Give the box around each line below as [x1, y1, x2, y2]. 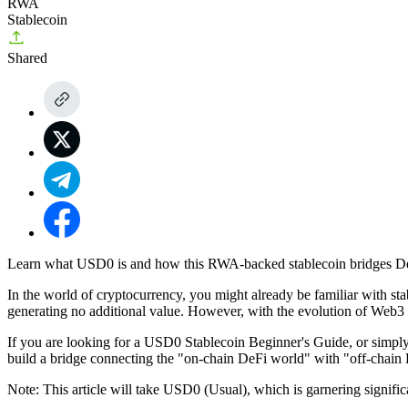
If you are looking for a [7, 333, 144, 350]
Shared [7, 49, 47, 66]
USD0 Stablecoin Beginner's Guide [144, 333, 349, 350]
